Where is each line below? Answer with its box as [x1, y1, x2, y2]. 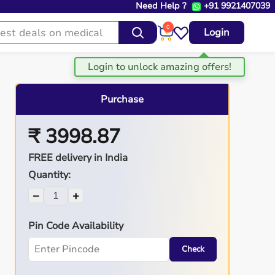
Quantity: [28, 168, 71, 182]
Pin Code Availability [28, 219, 123, 233]
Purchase [101, 92, 144, 106]
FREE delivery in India [28, 150, 128, 165]
